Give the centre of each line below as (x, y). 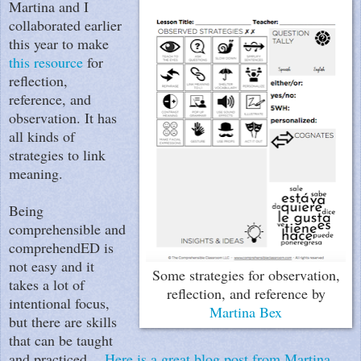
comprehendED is (61, 247)
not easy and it (52, 266)
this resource (46, 62)
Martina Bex (246, 311)
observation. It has (63, 117)
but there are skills (63, 321)
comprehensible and (67, 228)
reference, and (50, 99)
